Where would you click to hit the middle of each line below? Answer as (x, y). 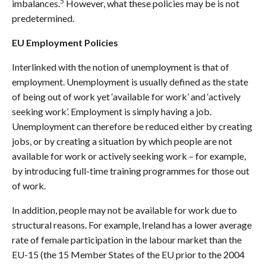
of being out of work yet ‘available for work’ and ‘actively (126, 97)
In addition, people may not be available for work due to (124, 210)
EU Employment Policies (65, 43)
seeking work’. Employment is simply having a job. (112, 112)
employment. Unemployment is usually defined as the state (130, 82)
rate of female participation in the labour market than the (127, 240)
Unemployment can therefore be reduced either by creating (132, 126)
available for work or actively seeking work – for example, (129, 156)
